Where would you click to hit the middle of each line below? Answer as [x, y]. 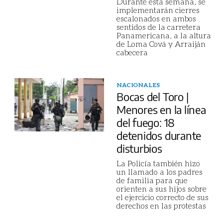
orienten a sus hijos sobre [162, 188]
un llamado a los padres [160, 171]
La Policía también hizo [158, 163]
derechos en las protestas [161, 205]
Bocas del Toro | [153, 97]
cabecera [132, 52]
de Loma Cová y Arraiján [161, 44]
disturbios [139, 148]
